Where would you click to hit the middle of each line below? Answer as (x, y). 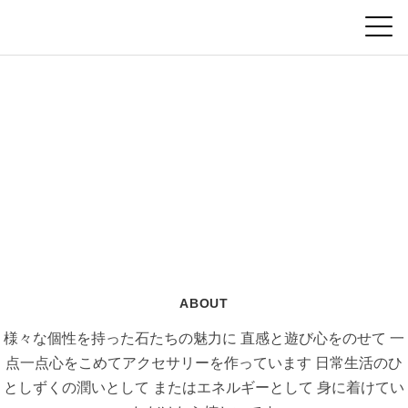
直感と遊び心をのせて (311, 338)
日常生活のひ (357, 362)
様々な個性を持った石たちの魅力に (120, 338)
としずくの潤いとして (76, 387)
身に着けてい (359, 387)
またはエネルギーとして (231, 387)
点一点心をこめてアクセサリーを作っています (158, 362)
